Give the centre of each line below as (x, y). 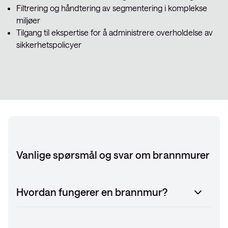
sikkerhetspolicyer (49, 45)
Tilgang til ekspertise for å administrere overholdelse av (115, 32)
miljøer (28, 20)
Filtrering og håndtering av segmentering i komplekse (112, 8)
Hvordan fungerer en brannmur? (92, 192)
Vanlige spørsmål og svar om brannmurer (113, 155)
